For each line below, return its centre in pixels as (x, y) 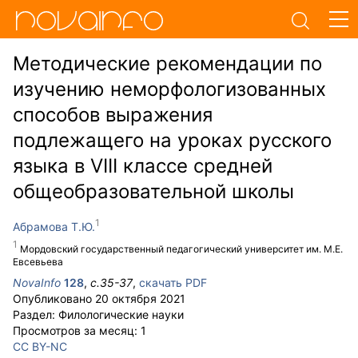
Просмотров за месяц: (77, 330)
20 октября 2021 (140, 298)
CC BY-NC (40, 346)
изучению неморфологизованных (169, 89)
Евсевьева (38, 262)
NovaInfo (37, 282)
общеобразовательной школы (153, 191)
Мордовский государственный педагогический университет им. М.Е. (181, 249)
